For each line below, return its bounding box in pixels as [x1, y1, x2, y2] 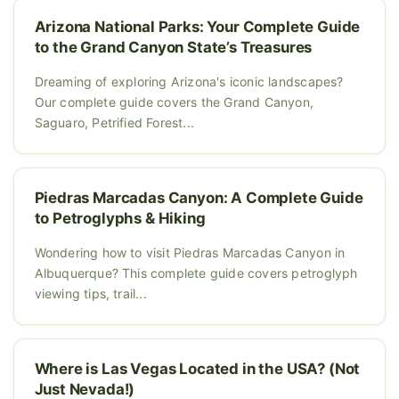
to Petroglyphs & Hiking [34, 209, 206, 228]
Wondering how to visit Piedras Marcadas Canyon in [34, 245, 346, 261]
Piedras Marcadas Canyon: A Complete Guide [34, 189, 363, 208]
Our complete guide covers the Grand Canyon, [34, 94, 314, 110]
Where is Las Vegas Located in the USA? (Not [34, 360, 361, 379]
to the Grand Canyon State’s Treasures [34, 38, 313, 57]
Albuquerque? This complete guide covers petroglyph [34, 265, 358, 281]
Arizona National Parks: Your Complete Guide [34, 18, 361, 37]
